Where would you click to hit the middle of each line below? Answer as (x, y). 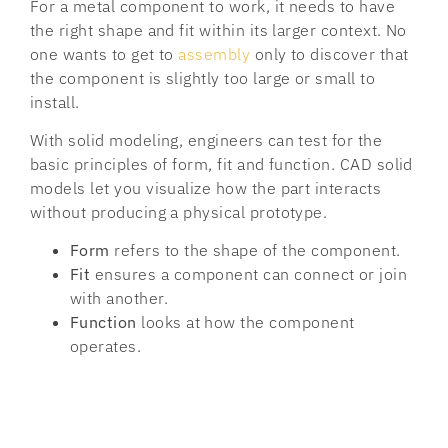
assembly (214, 53)
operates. (106, 346)
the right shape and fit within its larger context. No (218, 29)
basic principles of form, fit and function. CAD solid (221, 164)
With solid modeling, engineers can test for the (206, 140)
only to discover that (329, 53)
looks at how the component (245, 322)
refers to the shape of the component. (260, 250)
